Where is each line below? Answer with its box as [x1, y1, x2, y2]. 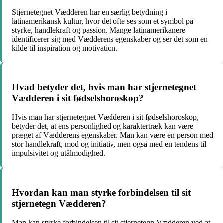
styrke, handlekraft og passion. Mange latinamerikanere [12, 25, 185, 34]
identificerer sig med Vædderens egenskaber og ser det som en [12, 34, 208, 43]
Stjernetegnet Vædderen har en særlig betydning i [12, 7, 167, 16]
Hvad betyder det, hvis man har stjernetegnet [12, 82, 196, 93]
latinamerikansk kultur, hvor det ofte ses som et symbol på [12, 16, 193, 25]
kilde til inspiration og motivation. [12, 43, 117, 52]
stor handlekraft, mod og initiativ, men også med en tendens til [12, 140, 206, 149]
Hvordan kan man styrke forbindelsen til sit [12, 187, 191, 198]
